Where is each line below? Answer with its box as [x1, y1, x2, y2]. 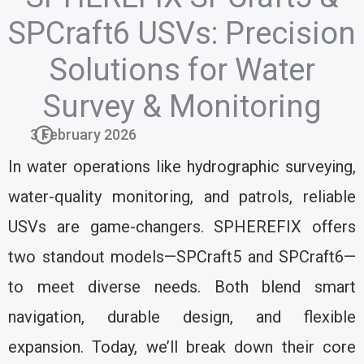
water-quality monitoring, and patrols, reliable [8, 187, 356, 207]
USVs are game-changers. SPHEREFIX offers [8, 217, 356, 237]
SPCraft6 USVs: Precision [8, 15, 356, 52]
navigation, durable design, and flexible [8, 307, 356, 327]
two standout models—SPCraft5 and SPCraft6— [8, 247, 356, 267]
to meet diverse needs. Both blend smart [8, 277, 356, 297]
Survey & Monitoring [42, 89, 322, 125]
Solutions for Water [49, 52, 315, 89]
